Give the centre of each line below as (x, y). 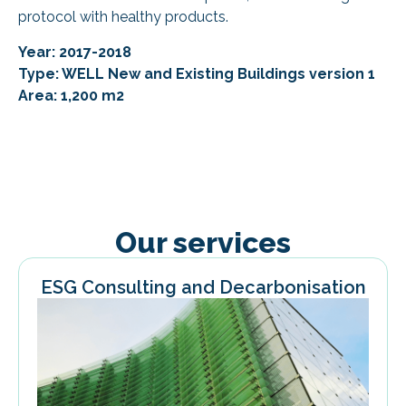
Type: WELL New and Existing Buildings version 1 (197, 73)
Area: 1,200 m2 (71, 95)
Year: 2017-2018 (75, 52)
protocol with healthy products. (123, 17)
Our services (203, 242)
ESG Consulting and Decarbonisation (203, 287)
